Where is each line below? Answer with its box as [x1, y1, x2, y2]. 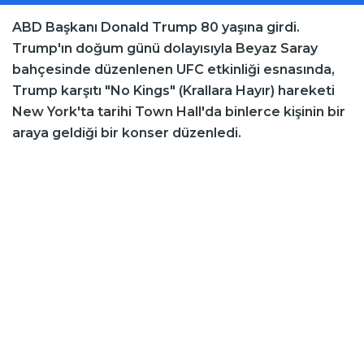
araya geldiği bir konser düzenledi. [12, 125, 241, 141]
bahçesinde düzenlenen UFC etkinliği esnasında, [12, 62, 335, 78]
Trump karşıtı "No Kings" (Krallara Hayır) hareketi [12, 83, 335, 99]
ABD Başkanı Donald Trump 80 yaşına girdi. [12, 19, 300, 36]
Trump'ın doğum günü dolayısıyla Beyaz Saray [12, 41, 318, 57]
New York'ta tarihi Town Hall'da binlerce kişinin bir [12, 104, 345, 120]
